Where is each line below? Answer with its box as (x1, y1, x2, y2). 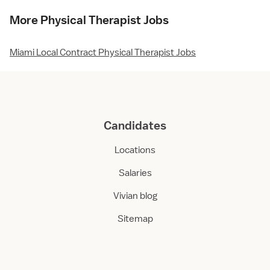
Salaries (118, 167, 152, 180)
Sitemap (117, 213, 153, 225)
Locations (115, 144, 155, 157)
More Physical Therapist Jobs (10, 13, 169, 28)
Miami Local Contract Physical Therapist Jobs (10, 46, 196, 59)
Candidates (104, 118, 166, 133)
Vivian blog (113, 190, 157, 202)
